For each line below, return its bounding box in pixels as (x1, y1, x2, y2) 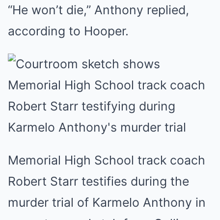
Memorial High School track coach (8, 153, 205, 167)
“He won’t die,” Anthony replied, (8, 2, 189, 17)
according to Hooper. (8, 24, 129, 38)
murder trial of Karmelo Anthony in (8, 195, 206, 210)
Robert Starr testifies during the (8, 174, 189, 189)
